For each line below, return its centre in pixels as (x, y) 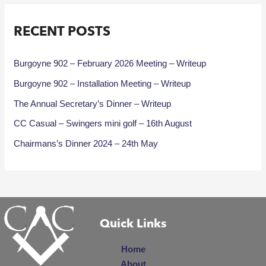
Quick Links (133, 224)
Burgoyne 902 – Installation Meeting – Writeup (102, 83)
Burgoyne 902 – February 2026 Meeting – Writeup (110, 64)
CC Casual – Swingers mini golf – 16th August (103, 123)
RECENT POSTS (62, 31)
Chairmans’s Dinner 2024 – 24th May (86, 144)
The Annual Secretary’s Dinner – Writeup (93, 103)
